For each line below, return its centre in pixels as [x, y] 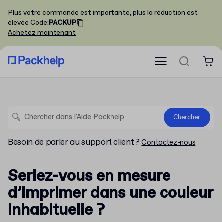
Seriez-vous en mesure [89, 176]
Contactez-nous [168, 143]
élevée [18, 23]
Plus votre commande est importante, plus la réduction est [103, 13]
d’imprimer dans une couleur [110, 193]
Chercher [187, 117]
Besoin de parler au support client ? [75, 142]
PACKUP [62, 23]
